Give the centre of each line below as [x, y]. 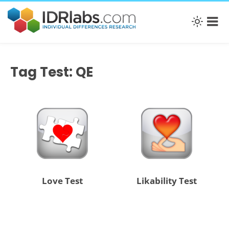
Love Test [62, 181]
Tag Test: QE [51, 72]
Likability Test [167, 181]
